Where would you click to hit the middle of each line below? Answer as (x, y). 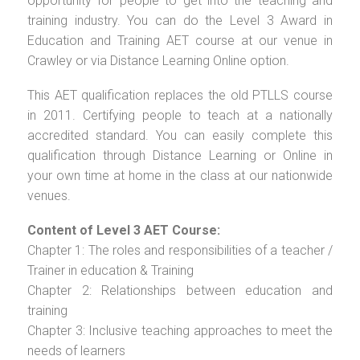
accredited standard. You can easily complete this (180, 135)
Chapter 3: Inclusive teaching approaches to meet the (180, 330)
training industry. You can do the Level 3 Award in (180, 20)
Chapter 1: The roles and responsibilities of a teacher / (180, 250)
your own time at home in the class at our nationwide (180, 175)
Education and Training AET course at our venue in (180, 40)
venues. (49, 195)
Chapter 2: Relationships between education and (180, 290)
